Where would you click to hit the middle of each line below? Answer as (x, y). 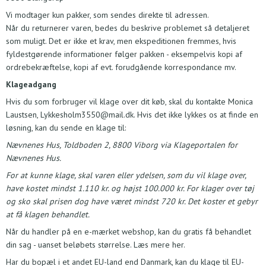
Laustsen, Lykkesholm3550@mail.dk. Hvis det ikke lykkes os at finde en (132, 115)
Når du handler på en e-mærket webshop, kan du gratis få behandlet (129, 232)
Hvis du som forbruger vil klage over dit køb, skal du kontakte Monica (129, 102)
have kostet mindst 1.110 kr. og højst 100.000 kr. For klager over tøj (130, 189)
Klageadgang (31, 85)
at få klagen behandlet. (48, 215)
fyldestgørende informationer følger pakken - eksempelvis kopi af (124, 54)
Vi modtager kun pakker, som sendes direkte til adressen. (107, 15)
